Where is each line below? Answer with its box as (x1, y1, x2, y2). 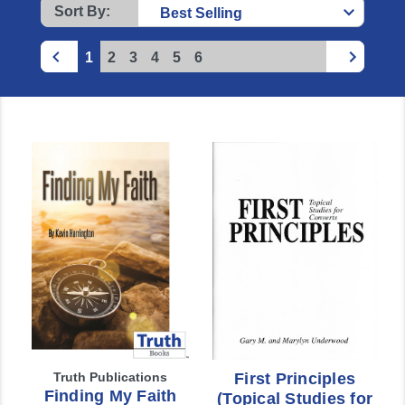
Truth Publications (53, 370, 167, 385)
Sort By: (53, 4, 110, 19)
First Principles (234, 370, 355, 389)
